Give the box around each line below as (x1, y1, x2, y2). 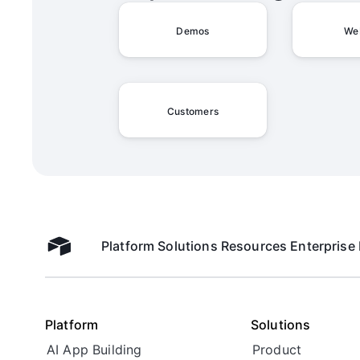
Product (252, 342, 302, 358)
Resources (220, 238, 288, 254)
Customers (166, 105, 219, 117)
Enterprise (290, 238, 355, 254)
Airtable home (46, 245, 133, 261)
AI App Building (47, 342, 142, 358)
